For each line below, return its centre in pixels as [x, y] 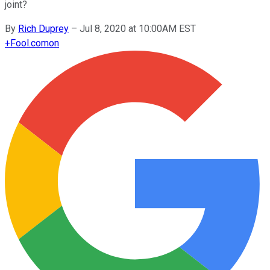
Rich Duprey [43, 28]
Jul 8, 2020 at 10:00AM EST [138, 28]
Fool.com [30, 43]
